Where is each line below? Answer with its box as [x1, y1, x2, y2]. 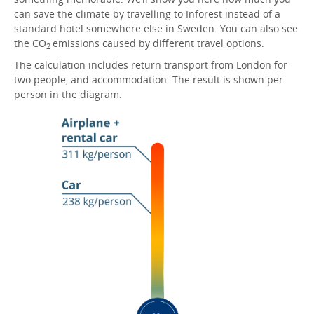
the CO [14, 36, 46, 50]
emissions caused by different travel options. [53, 36, 267, 50]
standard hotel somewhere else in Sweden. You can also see [14, 22, 298, 35]
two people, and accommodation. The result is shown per [14, 73, 283, 86]
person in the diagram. [14, 88, 122, 101]
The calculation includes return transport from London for [14, 58, 287, 71]
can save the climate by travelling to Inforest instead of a [14, 7, 280, 20]
